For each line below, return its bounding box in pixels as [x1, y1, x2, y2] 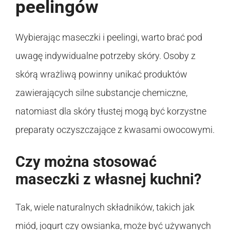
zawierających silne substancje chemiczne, [15, 87, 187, 98]
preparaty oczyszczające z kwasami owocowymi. [15, 124, 215, 135]
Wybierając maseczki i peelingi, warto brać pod [15, 31, 202, 43]
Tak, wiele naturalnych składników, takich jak [15, 201, 195, 213]
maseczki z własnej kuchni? [15, 170, 201, 188]
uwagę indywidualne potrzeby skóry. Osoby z [15, 50, 196, 61]
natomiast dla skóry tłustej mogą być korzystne [15, 105, 206, 117]
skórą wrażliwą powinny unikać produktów [15, 68, 187, 80]
